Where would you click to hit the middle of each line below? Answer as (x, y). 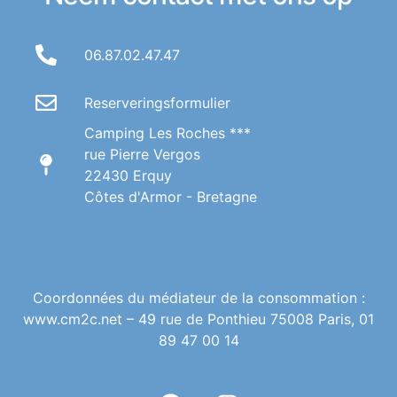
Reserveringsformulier (157, 103)
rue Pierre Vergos (142, 155)
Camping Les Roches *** (167, 133)
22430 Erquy (128, 176)
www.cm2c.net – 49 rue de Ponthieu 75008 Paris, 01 (198, 319)
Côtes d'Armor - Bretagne (171, 197)
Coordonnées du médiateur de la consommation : (198, 298)
